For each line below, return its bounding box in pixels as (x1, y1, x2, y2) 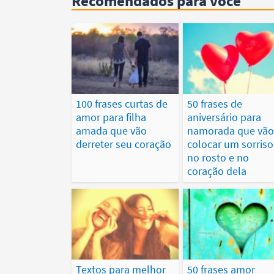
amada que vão (76, 124, 147, 138)
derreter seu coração (76, 137, 171, 152)
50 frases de (187, 97, 242, 111)
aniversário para (187, 110, 261, 125)
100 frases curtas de (76, 97, 168, 111)
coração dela (187, 164, 246, 179)
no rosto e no (187, 150, 249, 165)
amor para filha (76, 110, 146, 125)
